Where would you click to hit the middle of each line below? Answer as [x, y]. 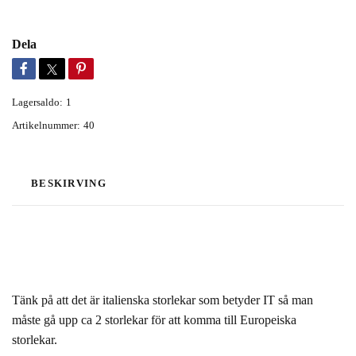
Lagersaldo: [37, 103]
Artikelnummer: [46, 126]
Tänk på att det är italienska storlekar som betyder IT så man [163, 300]
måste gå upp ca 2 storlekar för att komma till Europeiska [154, 320]
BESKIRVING [69, 184]
